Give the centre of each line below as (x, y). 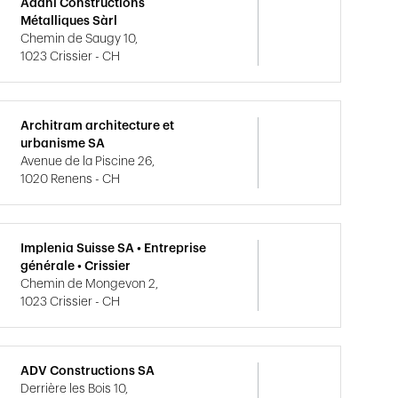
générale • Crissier (76, 267)
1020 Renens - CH (71, 179)
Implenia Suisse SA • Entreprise (114, 249)
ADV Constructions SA (88, 371)
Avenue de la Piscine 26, (88, 162)
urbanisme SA (63, 144)
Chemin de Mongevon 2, (90, 284)
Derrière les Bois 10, (75, 389)
